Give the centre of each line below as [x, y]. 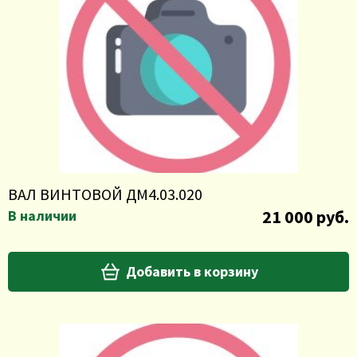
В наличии [42, 216]
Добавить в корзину [192, 271]
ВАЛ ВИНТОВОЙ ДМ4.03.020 [105, 194]
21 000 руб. [306, 217]
